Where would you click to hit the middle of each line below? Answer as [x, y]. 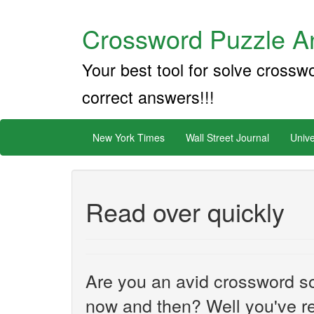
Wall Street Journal [227, 137]
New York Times [129, 137]
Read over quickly [185, 211]
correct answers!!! [148, 97]
